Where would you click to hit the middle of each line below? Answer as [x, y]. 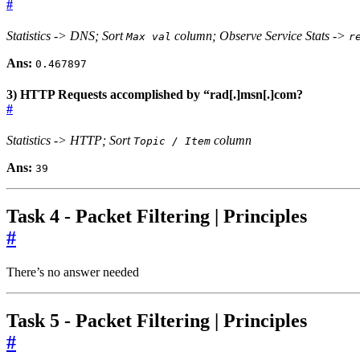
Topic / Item [172, 141]
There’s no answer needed [73, 272]
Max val [149, 36]
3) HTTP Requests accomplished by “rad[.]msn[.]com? [155, 95]
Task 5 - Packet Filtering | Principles [157, 321]
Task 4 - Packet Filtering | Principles [157, 217]
